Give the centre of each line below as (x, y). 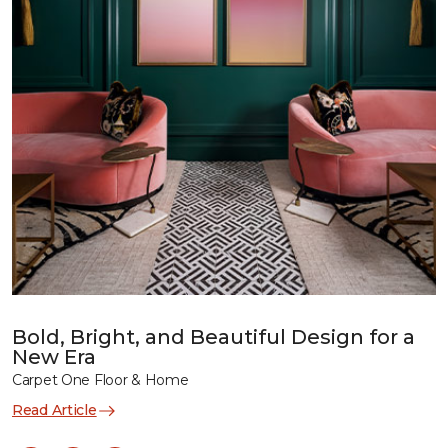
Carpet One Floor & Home (100, 380)
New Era (54, 357)
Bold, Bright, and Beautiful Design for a (213, 337)
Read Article (54, 410)
